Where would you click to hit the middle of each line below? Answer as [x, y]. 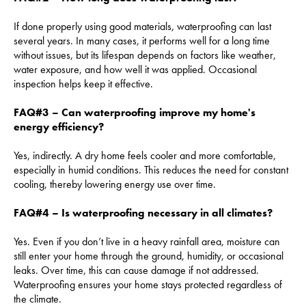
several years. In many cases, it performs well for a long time [142, 40]
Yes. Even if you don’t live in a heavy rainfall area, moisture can [147, 241]
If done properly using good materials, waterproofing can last [142, 26]
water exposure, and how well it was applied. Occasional [135, 69]
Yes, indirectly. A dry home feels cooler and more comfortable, [145, 155]
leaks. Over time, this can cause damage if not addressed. [136, 270]
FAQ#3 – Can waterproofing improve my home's [135, 112]
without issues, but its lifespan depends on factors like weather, [145, 55]
